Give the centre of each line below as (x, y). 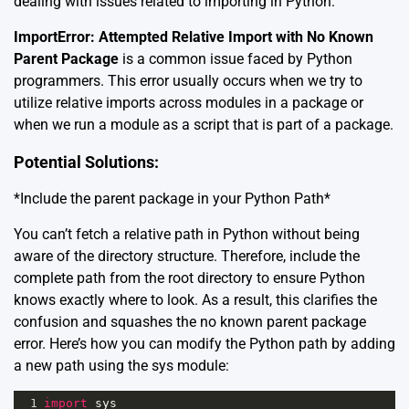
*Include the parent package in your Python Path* (172, 199)
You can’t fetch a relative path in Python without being (187, 235)
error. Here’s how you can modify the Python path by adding (204, 344)
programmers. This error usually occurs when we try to (188, 81)
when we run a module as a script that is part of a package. (204, 125)
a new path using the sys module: (121, 366)
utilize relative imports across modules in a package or (189, 103)
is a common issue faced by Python (236, 59)
